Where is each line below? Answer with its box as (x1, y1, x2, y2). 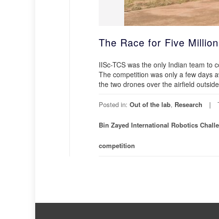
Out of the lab (130, 100, 171, 109)
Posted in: (99, 100, 130, 109)
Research (175, 100, 202, 109)
